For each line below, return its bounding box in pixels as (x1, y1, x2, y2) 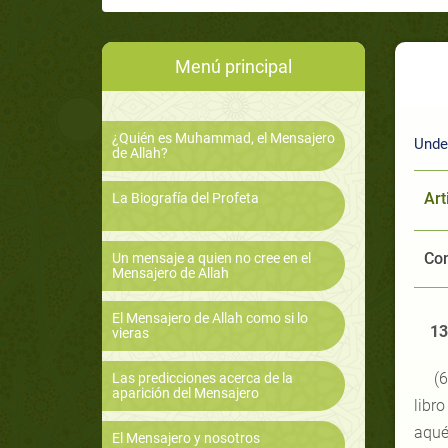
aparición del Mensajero (112, 385, 259, 402)
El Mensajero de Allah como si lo (112, 310, 308, 327)
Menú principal (174, 56, 292, 78)
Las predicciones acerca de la (112, 370, 293, 387)
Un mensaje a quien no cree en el (112, 250, 311, 267)
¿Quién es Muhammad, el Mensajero (112, 130, 335, 147)
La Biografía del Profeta (112, 190, 259, 207)
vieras (112, 325, 149, 342)
